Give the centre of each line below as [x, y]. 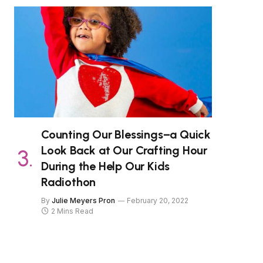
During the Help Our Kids [106, 166]
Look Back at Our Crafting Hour [124, 151]
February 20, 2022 [158, 201]
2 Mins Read [72, 211]
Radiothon [69, 182]
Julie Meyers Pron [83, 201]
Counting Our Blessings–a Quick [126, 135]
